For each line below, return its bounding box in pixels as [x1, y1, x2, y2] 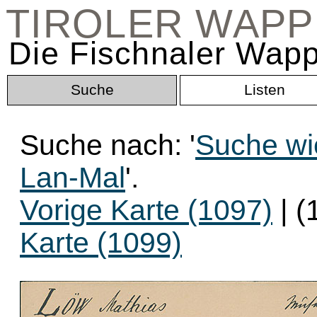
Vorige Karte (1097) [20, 194, 272, 226]
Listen [244, 81, 285, 98]
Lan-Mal [20, 161, 125, 194]
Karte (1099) [20, 226, 182, 259]
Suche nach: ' [20, 129, 195, 161]
